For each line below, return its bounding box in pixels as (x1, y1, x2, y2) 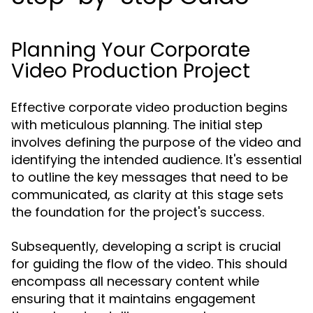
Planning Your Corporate (11, 36, 250, 64)
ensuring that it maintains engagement (11, 290, 256, 307)
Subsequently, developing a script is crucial (11, 238, 281, 255)
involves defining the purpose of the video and (11, 133, 301, 151)
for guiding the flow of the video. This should (11, 255, 287, 272)
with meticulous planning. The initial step (11, 116, 263, 133)
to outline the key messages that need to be (11, 168, 288, 186)
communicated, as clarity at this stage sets (11, 186, 284, 203)
